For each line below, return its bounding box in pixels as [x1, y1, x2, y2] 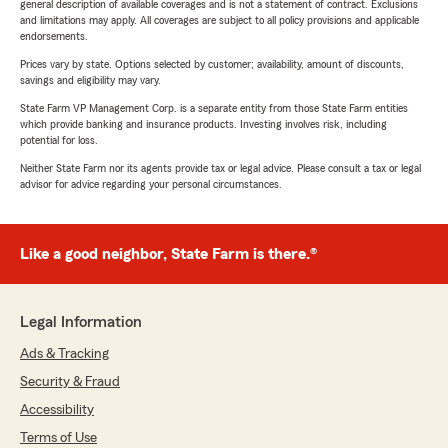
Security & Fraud [20, 375, 120, 390]
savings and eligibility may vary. [20, 74, 161, 87]
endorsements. [20, 30, 88, 43]
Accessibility [20, 403, 94, 418]
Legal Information [20, 314, 142, 331]
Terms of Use [20, 431, 97, 446]
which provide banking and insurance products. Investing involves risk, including [20, 118, 387, 131]
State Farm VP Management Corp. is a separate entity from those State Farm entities [20, 102, 408, 115]
